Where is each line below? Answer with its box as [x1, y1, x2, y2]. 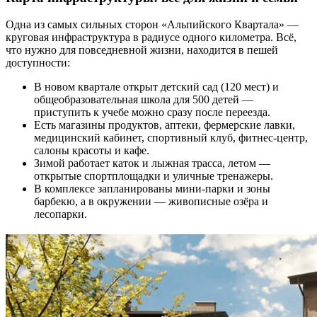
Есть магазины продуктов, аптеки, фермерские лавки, [34, 119, 295, 132]
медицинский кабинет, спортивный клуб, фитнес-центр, [34, 132, 308, 144]
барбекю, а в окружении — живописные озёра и [34, 195, 268, 208]
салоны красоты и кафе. [34, 144, 149, 157]
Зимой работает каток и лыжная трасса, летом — [34, 157, 270, 170]
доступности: [6, 57, 70, 69]
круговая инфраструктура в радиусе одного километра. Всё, [6, 31, 296, 44]
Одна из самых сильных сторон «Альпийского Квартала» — [6, 18, 299, 31]
